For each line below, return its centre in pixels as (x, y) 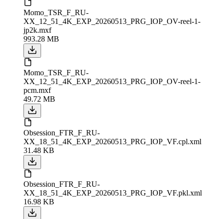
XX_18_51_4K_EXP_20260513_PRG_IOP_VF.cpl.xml (112, 141)
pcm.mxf (37, 90)
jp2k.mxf (37, 30)
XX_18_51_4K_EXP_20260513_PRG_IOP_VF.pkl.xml (113, 193)
